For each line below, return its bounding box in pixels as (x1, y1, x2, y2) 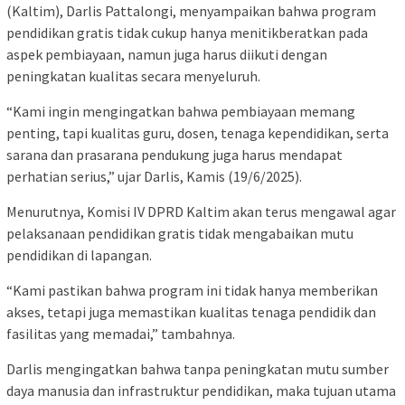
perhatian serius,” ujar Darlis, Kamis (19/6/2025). (6, 167, 302, 186)
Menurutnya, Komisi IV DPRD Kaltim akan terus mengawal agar (6, 202, 396, 221)
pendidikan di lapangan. (6, 246, 152, 265)
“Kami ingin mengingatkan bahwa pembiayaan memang (6, 102, 355, 121)
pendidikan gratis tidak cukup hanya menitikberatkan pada (6, 24, 368, 42)
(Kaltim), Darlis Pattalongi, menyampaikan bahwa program (6, 2, 376, 21)
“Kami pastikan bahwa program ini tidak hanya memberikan (6, 281, 378, 300)
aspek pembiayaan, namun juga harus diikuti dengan (6, 45, 327, 64)
